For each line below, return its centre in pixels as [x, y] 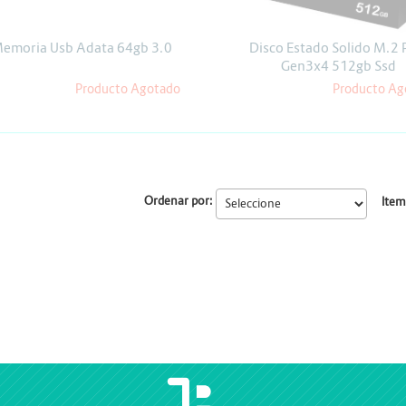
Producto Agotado [128, 89]
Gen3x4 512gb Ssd [338, 66]
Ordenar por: [178, 201]
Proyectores [130, 45]
